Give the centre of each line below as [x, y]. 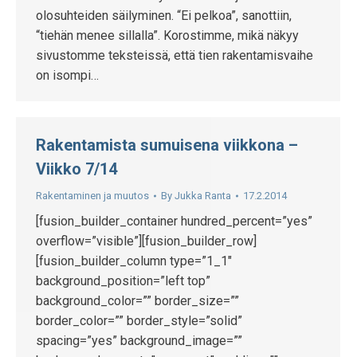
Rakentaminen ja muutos [92, 196]
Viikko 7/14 [76, 169]
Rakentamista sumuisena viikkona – [167, 145]
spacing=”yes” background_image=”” [139, 341]
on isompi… [67, 75]
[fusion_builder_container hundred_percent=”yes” [174, 221]
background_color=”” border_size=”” [137, 301]
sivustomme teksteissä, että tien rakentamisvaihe [175, 55]
